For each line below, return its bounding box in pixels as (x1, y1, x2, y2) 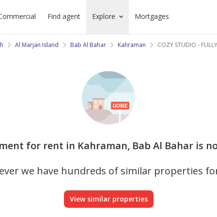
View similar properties (69, 194, 148, 203)
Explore (92, 12, 115, 21)
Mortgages (134, 12, 169, 21)
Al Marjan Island (15, 41, 59, 49)
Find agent (47, 12, 80, 21)
